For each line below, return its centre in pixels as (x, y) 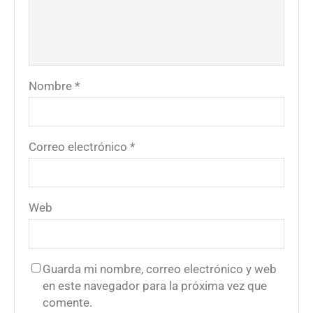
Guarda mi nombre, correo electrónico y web (160, 269)
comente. (67, 302)
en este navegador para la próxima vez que (155, 285)
